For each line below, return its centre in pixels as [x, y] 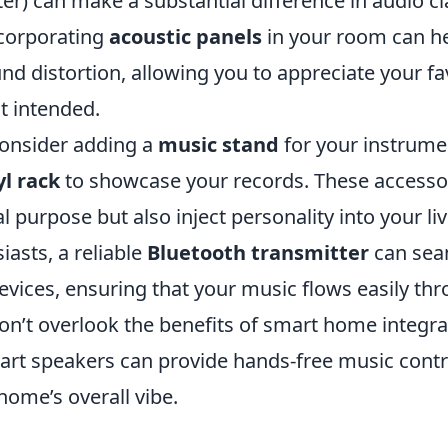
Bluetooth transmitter [258, 252]
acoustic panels [185, 36]
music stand [218, 144]
